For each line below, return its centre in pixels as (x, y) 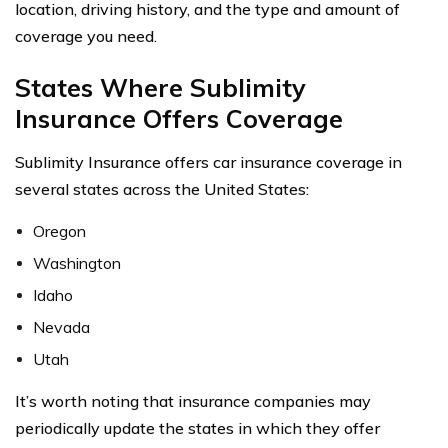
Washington (77, 262)
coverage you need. (86, 35)
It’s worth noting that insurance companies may (193, 400)
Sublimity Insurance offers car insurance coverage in (208, 161)
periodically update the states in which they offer (197, 427)
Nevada (61, 326)
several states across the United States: (162, 188)
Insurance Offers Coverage (179, 118)
